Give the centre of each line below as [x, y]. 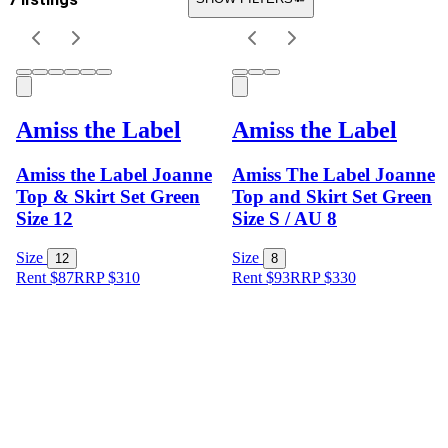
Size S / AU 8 [284, 218]
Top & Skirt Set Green [108, 196]
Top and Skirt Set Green [332, 196]
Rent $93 [261, 278]
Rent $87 [45, 278]
